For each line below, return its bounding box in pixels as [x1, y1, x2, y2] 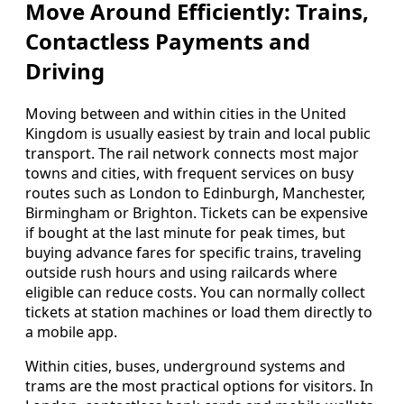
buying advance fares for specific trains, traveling [25, 243, 362, 263]
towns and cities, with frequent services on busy [25, 163, 353, 184]
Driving [25, 56, 105, 87]
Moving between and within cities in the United [25, 104, 346, 124]
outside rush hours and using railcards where [25, 262, 337, 283]
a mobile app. [25, 322, 117, 343]
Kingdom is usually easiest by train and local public [25, 124, 371, 144]
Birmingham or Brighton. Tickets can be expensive [25, 203, 368, 224]
